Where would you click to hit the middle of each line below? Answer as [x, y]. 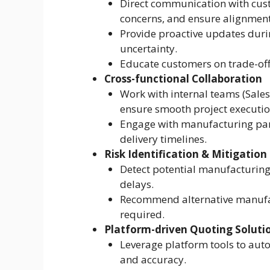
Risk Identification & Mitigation [186, 154]
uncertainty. [148, 49]
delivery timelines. [163, 139]
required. [142, 215]
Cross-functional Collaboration [183, 79]
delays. [137, 184]
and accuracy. [153, 260]
